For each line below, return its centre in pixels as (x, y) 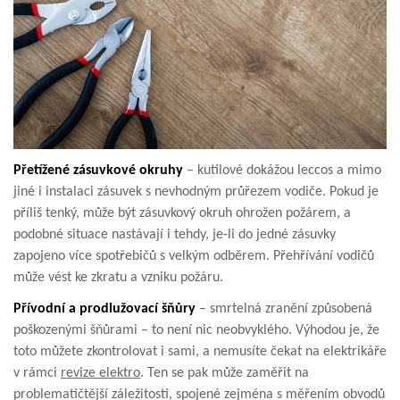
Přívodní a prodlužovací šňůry (106, 308)
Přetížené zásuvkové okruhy (100, 170)
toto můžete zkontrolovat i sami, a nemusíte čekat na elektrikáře (200, 351)
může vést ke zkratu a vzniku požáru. (118, 277)
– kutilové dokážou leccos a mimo (284, 170)
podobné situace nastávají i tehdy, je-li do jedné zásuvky (175, 234)
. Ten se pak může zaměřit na (225, 373)
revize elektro (100, 373)
